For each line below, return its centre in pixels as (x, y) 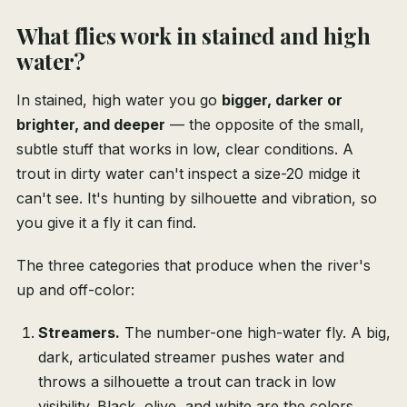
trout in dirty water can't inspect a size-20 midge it (188, 174)
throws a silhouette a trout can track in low (187, 382)
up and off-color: (75, 290)
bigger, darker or (282, 100)
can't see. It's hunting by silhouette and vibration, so (197, 199)
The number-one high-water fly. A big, (255, 333)
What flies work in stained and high (194, 36)
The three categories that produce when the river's (194, 266)
